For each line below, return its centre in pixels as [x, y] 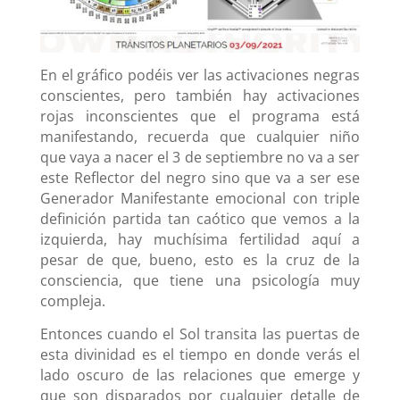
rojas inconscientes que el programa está [200, 116]
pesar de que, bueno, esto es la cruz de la [200, 259]
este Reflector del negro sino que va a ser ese [200, 177]
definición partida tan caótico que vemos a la [200, 218]
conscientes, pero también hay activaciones [200, 95]
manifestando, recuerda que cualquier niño [200, 136]
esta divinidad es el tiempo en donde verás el [200, 354]
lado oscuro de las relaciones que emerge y [200, 375]
